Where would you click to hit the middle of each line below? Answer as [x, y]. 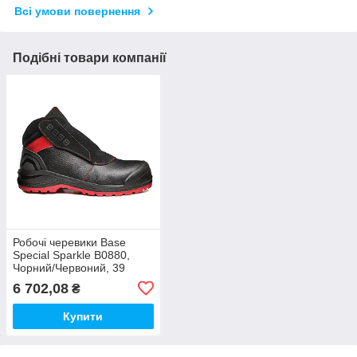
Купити [83, 316]
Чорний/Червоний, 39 [69, 267]
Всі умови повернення [77, 12]
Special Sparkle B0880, [71, 255]
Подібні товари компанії [90, 58]
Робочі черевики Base [69, 242]
